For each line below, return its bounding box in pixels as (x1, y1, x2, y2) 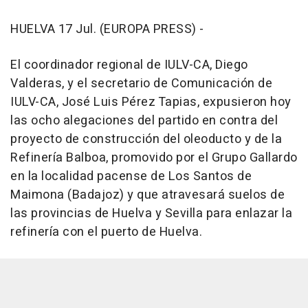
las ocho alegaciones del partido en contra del (10, 111, 278, 130)
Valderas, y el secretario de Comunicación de (10, 74, 272, 93)
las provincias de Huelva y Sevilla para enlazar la (10, 204, 292, 223)
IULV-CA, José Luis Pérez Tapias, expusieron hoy (10, 93, 291, 111)
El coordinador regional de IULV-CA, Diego (10, 56, 248, 74)
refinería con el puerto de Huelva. (10, 223, 202, 241)
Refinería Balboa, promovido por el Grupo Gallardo (10, 148, 298, 167)
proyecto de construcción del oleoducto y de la (10, 130, 282, 148)
